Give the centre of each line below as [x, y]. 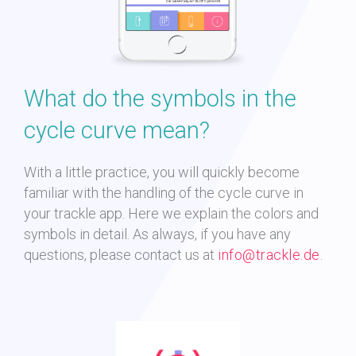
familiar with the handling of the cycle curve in [164, 192]
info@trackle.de [269, 254]
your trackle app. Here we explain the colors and [171, 213]
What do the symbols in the [160, 98]
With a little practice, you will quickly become [162, 172]
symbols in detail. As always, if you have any [157, 234]
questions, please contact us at [121, 254]
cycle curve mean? [117, 130]
